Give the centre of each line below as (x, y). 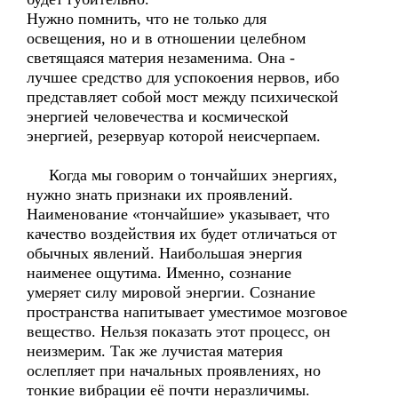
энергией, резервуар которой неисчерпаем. (174, 136)
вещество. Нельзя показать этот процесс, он (179, 331)
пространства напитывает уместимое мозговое (187, 312)
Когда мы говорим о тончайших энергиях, (182, 175)
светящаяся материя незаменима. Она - (161, 58)
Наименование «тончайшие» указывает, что (178, 214)
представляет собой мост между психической (183, 97)
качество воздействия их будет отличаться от (182, 234)
